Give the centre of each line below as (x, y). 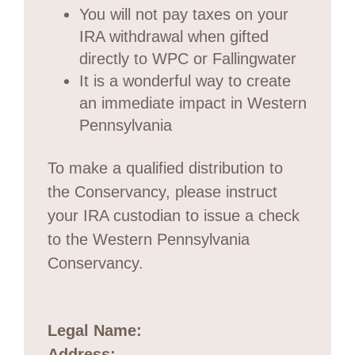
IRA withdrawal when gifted (174, 36)
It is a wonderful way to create (185, 80)
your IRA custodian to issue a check (174, 215)
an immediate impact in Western (193, 103)
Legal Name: (95, 330)
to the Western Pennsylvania (149, 239)
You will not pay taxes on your (184, 14)
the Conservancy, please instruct (162, 191)
